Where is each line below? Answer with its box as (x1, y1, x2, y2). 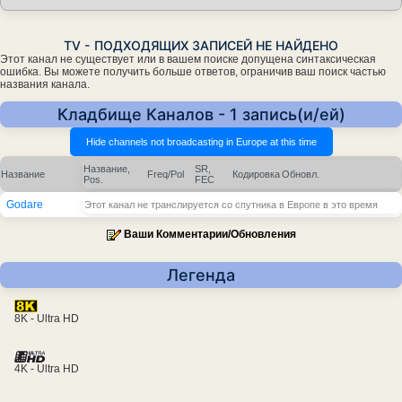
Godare (6, 198, 43, 212)
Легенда (167, 266, 235, 285)
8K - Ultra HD (14, 312, 79, 326)
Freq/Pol (147, 169, 184, 180)
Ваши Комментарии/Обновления (123, 228, 296, 241)
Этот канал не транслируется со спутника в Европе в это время (84, 199, 378, 211)
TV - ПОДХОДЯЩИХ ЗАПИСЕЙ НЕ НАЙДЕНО (64, 38, 338, 54)
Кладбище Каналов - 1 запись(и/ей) (57, 105, 345, 125)
